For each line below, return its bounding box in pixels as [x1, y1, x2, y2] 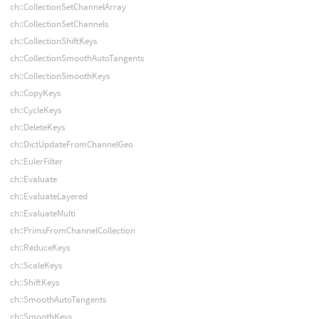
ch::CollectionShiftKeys [9, 35, 97, 48]
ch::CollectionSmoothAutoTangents [9, 52, 144, 65]
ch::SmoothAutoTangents [9, 293, 106, 305]
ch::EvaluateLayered [9, 189, 88, 202]
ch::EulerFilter [9, 155, 63, 168]
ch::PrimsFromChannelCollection [9, 224, 135, 237]
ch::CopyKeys [9, 86, 61, 99]
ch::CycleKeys [9, 103, 61, 116]
